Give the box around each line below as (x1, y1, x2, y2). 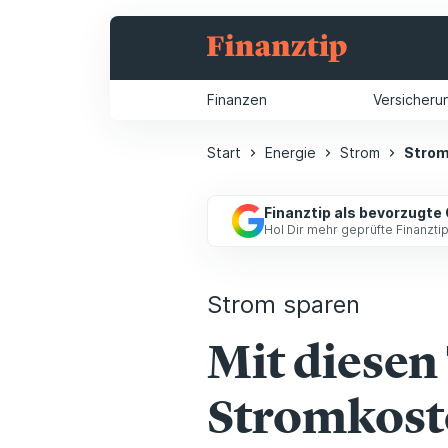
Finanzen (207, 91, 267, 108)
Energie (265, 144, 317, 161)
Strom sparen (207, 290, 361, 319)
